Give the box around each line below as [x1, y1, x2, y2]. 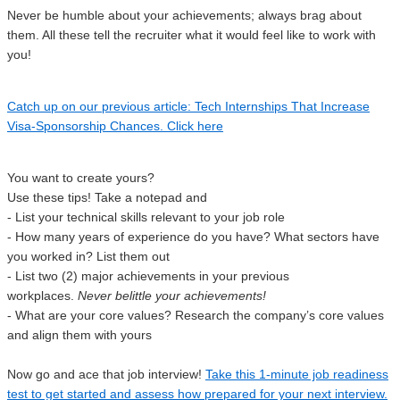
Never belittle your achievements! [78, 287, 266, 303]
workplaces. [7, 287, 78, 303]
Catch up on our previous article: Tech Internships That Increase [7, 98, 370, 113]
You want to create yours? [7, 170, 154, 185]
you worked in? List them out [7, 248, 170, 263]
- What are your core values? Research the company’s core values [7, 307, 384, 322]
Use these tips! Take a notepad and [7, 189, 207, 204]
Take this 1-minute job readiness [205, 366, 388, 381]
